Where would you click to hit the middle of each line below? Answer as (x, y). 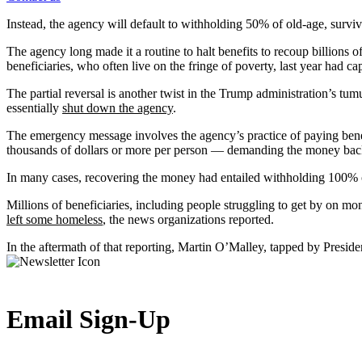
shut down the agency (118, 108)
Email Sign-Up (88, 320)
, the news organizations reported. (188, 220)
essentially (34, 108)
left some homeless (55, 220)
